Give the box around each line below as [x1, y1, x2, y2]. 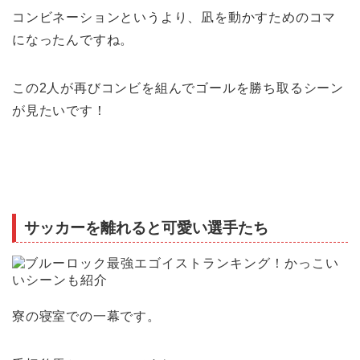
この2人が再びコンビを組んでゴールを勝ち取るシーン [12, 80, 344, 95]
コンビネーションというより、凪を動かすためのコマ [12, 10, 337, 24]
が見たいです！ [12, 103, 107, 117]
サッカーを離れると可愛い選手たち [24, 219, 268, 237]
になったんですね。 [12, 32, 134, 47]
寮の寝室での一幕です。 [12, 309, 161, 324]
